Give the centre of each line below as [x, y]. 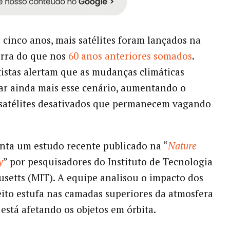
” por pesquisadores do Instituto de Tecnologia [108, 162]
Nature [182, 146]
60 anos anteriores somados [130, 56]
